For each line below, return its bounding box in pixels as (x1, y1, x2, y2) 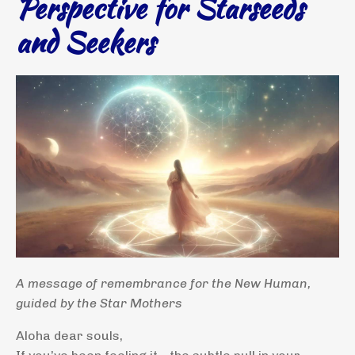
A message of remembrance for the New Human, (16, 275, 311, 291)
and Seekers (16, 21, 155, 63)
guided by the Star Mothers (16, 295, 182, 311)
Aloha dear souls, (16, 327, 123, 343)
